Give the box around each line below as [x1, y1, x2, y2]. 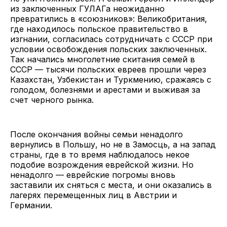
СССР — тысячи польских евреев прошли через [10, 64, 206, 75]
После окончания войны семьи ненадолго [10, 129, 183, 140]
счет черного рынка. [10, 95, 94, 105]
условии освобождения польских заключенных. [10, 44, 207, 55]
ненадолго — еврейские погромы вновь [10, 170, 175, 180]
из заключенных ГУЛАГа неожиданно [10, 4, 165, 14]
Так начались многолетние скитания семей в [10, 54, 195, 65]
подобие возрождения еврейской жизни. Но [10, 160, 194, 170]
